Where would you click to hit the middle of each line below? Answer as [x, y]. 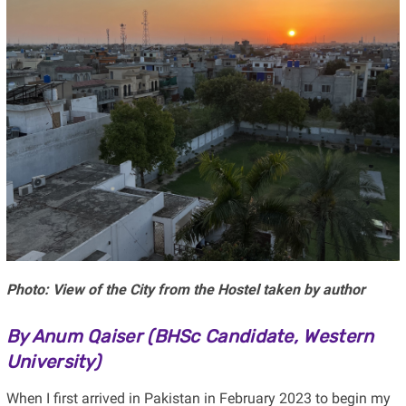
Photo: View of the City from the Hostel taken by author [185, 289]
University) [53, 361]
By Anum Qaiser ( [80, 336]
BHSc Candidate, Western [264, 336]
